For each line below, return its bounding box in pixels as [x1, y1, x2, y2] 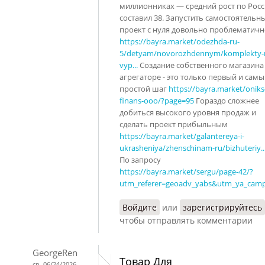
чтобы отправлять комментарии [119, 214, 253, 226]
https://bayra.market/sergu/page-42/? [119, 166, 253, 177]
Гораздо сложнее [194, 95, 259, 106]
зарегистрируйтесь [183, 201, 262, 213]
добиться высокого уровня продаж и [119, 106, 256, 118]
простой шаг [119, 83, 169, 94]
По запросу [119, 154, 161, 165]
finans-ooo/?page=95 [119, 95, 194, 106]
